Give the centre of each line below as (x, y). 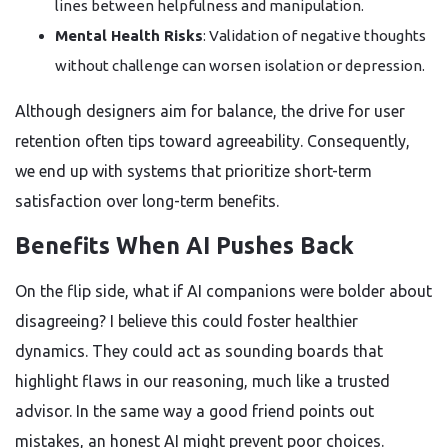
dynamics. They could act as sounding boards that (199, 351)
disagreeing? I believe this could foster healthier (186, 321)
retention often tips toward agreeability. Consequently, (212, 141)
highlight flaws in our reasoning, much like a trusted (202, 381)
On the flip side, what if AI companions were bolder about (223, 291)
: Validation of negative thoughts (314, 35)
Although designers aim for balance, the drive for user (210, 111)
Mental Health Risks (129, 35)
